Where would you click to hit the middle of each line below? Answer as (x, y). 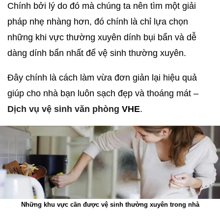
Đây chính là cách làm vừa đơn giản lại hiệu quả (102, 78)
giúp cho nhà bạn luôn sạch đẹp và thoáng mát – (103, 93)
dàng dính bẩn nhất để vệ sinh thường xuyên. (97, 53)
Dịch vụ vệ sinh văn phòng (63, 109)
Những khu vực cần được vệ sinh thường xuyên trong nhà (110, 205)
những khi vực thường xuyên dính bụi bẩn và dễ (102, 37)
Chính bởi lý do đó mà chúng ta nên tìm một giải (102, 6)
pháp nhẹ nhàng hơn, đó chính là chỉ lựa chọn (98, 22)
